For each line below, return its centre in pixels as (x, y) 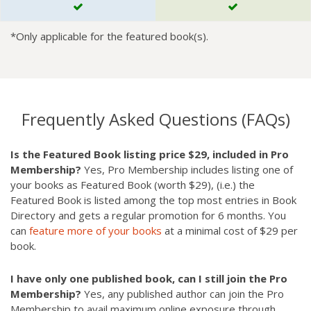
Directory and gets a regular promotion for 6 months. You (148, 215)
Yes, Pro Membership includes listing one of (187, 169)
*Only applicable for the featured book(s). (109, 36)
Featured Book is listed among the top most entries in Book (153, 200)
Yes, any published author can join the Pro (183, 294)
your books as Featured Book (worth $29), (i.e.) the (133, 185)
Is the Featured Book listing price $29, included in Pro (150, 154)
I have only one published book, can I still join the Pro (149, 278)
